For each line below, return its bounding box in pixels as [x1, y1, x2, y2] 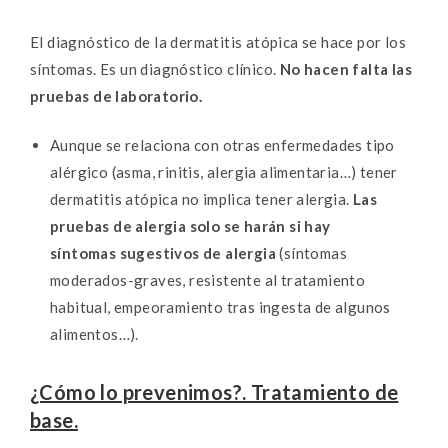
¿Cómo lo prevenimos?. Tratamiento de [30, 380, 399, 405]
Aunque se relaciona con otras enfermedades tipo [50, 136, 395, 155]
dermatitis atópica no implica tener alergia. [50, 190, 353, 209]
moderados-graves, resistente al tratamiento [50, 271, 366, 290]
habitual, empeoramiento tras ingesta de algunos [50, 298, 391, 317]
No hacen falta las [279, 59, 413, 78]
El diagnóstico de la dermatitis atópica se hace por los [30, 32, 406, 51]
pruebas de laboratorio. [30, 86, 203, 105]
